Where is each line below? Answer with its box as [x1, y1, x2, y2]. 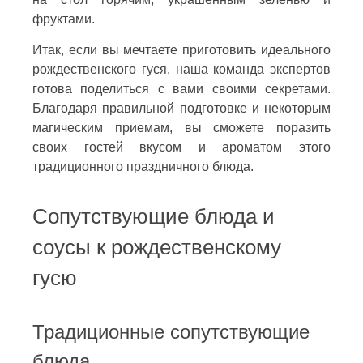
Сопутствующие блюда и [32, 204, 275, 228]
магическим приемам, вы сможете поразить [32, 120, 331, 135]
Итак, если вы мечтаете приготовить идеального [32, 42, 331, 57]
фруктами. [32, 11, 95, 26]
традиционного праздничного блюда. [32, 159, 254, 173]
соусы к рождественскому [32, 235, 281, 258]
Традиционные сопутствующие [32, 320, 310, 343]
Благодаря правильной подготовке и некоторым [32, 100, 331, 115]
